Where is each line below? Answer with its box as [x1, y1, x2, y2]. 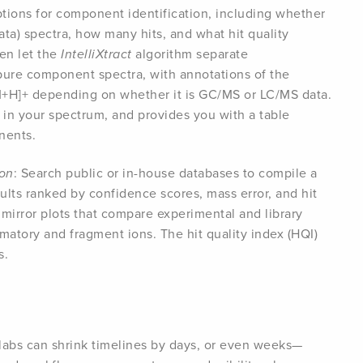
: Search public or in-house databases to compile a [13, 164, 318, 182]
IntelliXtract [61, 45, 135, 63]
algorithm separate [135, 45, 248, 63]
